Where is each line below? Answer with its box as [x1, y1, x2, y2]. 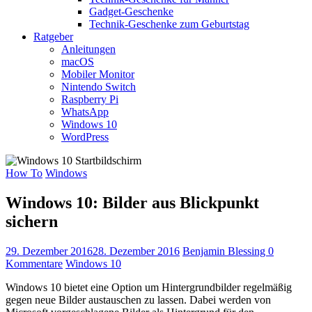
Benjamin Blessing [182, 245, 268, 258]
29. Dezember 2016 [6, 245, 93, 258]
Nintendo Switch [61, 81, 136, 93]
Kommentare [6, 258, 63, 270]
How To [6, 167, 42, 180]
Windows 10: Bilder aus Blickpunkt [6, 194, 259, 212]
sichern [6, 212, 58, 231]
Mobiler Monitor [61, 68, 134, 81]
